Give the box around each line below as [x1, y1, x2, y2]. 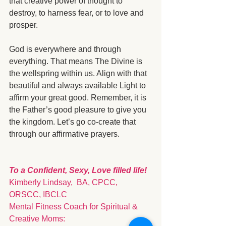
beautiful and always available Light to [9, 81, 148, 90]
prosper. [9, 21, 42, 30]
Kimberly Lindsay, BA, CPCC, [9, 178, 120, 187]
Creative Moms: [9, 214, 67, 223]
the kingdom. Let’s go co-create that [9, 118, 138, 127]
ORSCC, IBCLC [9, 190, 67, 199]
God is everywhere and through [9, 45, 123, 54]
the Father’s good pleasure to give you [9, 105, 148, 115]
